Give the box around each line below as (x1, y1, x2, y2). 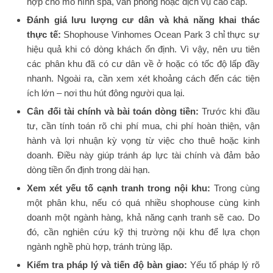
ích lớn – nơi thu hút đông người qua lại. (27, 87, 185, 98)
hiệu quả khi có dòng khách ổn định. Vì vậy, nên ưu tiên (27, 43, 260, 54)
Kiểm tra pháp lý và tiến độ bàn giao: (27, 259, 190, 270)
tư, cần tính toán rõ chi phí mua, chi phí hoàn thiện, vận (27, 120, 260, 131)
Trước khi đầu (202, 105, 260, 116)
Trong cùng (213, 182, 260, 193)
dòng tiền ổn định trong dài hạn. (27, 164, 151, 175)
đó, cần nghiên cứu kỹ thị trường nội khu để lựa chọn (27, 226, 260, 237)
